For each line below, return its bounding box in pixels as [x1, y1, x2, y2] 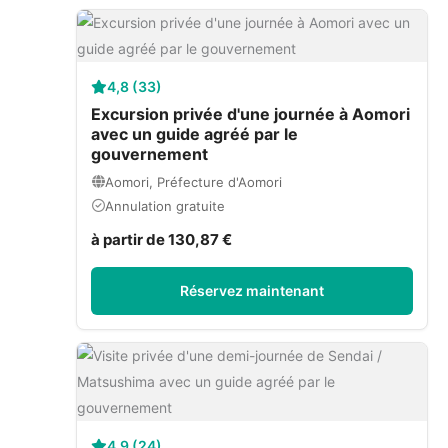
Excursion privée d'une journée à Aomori [91, 103, 410, 124]
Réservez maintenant [180, 281, 324, 299]
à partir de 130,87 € [91, 229, 232, 249]
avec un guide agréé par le [91, 123, 298, 144]
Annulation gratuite [105, 197, 225, 214]
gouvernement [91, 143, 208, 164]
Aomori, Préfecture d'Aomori [105, 173, 282, 190]
